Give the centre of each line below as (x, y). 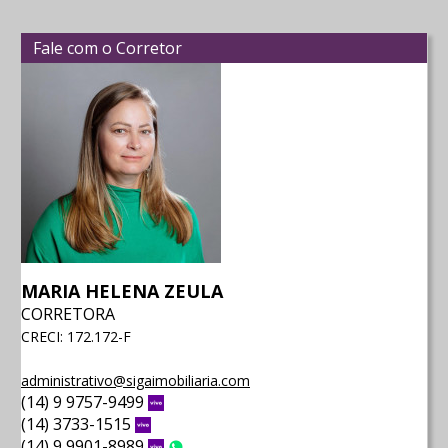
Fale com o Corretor (107, 47)
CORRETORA (68, 313)
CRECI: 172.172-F (76, 336)
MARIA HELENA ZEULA (122, 290)
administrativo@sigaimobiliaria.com (135, 380)
